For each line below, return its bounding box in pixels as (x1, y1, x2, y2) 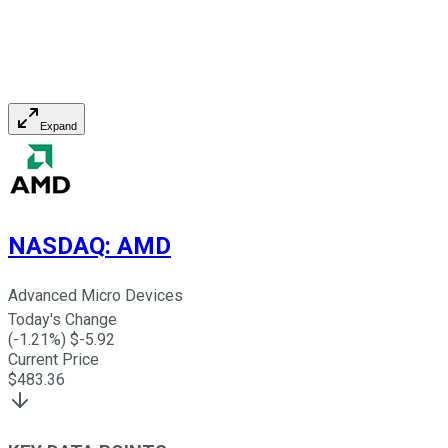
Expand (40, 120, 77, 133)
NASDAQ (8, 232, 105, 261)
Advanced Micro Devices (8, 286, 183, 306)
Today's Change (8, 310, 117, 330)
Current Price (8, 350, 99, 370)
